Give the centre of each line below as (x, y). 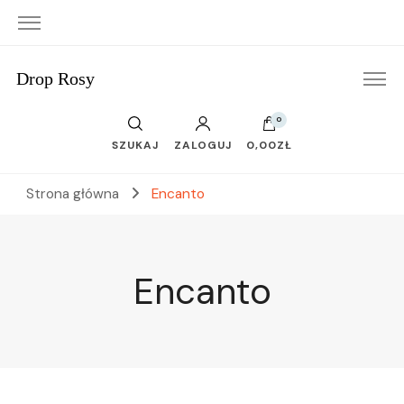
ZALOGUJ (202, 145)
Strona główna (73, 194)
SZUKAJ (136, 145)
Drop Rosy (55, 78)
